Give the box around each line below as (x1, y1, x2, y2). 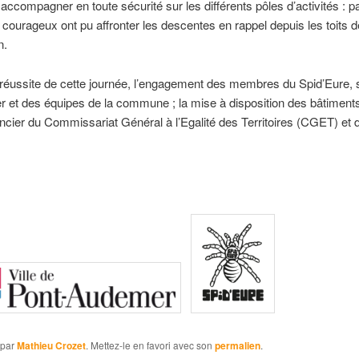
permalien (214, 337, 260, 353)
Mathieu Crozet (16, 337, 86, 353)
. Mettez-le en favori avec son (85, 337, 215, 352)
